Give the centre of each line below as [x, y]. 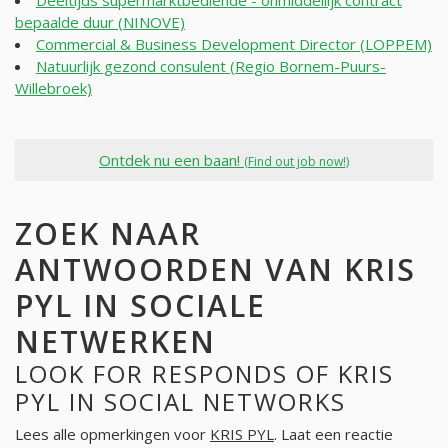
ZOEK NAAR [108, 233]
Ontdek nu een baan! [171, 159]
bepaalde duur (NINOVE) [100, 22]
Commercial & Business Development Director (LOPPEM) [234, 44]
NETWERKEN [115, 341]
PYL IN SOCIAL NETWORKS [180, 401]
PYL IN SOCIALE [140, 305]
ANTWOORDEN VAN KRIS [215, 269]
